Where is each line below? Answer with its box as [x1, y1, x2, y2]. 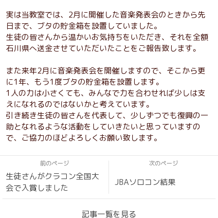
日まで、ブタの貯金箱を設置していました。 [6, 20, 162, 32]
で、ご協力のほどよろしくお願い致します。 [6, 132, 162, 144]
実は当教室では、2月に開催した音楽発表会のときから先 [6, 9, 205, 20]
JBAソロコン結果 [115, 177, 176, 188]
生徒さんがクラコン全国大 [6, 171, 99, 182]
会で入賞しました [6, 182, 68, 194]
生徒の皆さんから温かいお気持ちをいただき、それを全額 [6, 32, 208, 43]
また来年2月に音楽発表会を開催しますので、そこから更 [6, 65, 205, 76]
